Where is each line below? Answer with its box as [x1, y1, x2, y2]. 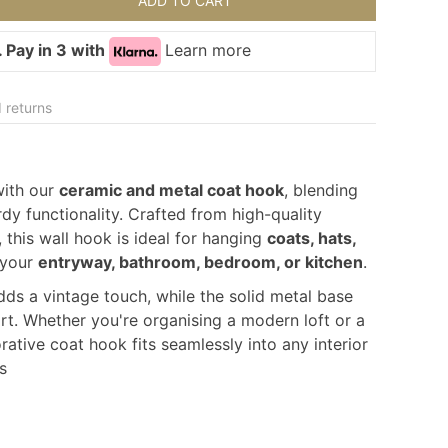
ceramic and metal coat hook [59, 180, 284, 201]
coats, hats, [267, 228, 356, 249]
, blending [284, 180, 358, 201]
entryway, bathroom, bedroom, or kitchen [38, 252, 363, 273]
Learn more [165, 39, 251, 60]
